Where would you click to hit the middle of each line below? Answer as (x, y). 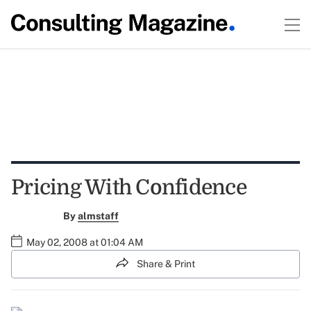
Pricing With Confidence (129, 187)
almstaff (98, 216)
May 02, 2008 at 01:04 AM (85, 242)
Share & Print (166, 264)
